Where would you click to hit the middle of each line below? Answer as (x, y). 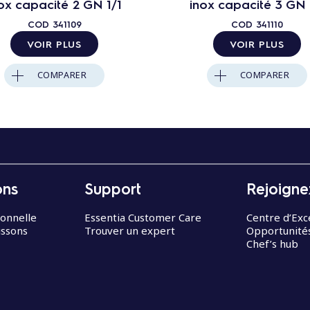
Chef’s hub (272, 244)
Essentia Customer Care (143, 218)
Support (113, 189)
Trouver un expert (130, 231)
